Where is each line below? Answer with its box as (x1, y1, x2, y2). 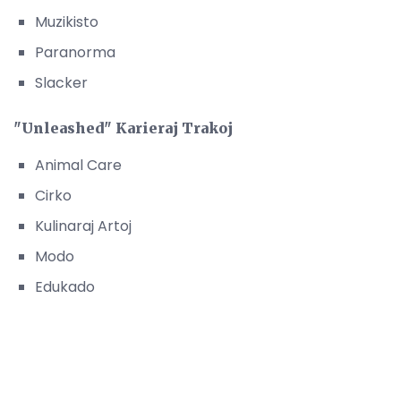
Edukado (35, 276, 95, 297)
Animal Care (35, 154, 122, 175)
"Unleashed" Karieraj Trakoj (13, 118, 233, 137)
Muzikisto (35, 11, 98, 32)
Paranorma (35, 41, 115, 63)
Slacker (35, 72, 88, 93)
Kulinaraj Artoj (35, 215, 132, 236)
